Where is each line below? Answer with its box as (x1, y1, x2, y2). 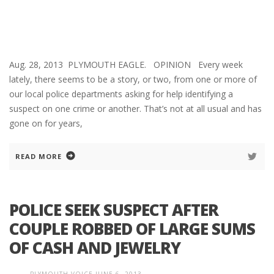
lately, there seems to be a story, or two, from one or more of (9, 73, 257, 86)
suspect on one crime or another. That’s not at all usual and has (9, 103, 262, 115)
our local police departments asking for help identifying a (9, 88, 233, 100)
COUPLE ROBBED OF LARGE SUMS (9, 218, 255, 240)
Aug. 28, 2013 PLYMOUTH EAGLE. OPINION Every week (9, 59, 243, 71)
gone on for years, (9, 117, 83, 130)
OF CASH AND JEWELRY (9, 237, 180, 259)
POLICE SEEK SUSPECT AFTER (9, 199, 218, 221)
